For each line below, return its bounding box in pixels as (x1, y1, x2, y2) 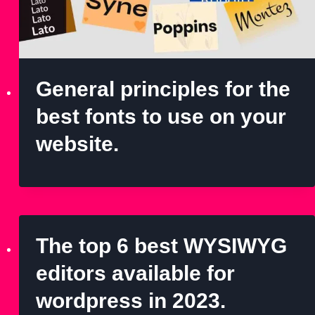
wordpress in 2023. (36, 288, 226, 312)
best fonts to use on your (36, 104, 286, 128)
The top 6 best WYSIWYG (36, 233, 287, 257)
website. (36, 131, 119, 155)
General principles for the (36, 77, 290, 101)
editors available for (36, 261, 235, 285)
